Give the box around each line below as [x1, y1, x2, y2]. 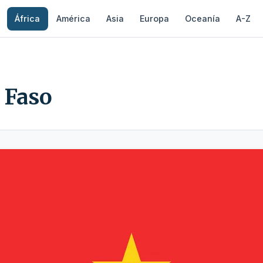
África [15, 13, 41, 23]
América [56, 13, 90, 23]
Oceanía [185, 13, 221, 23]
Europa [140, 13, 169, 23]
